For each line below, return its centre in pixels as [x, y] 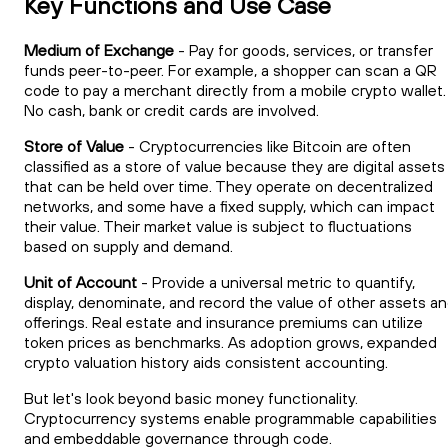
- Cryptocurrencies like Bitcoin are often [267, 146]
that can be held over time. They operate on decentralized [228, 186]
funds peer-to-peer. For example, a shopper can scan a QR [230, 70]
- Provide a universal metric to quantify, [276, 282]
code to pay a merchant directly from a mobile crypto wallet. [235, 90]
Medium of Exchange [99, 50]
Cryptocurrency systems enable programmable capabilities [230, 418]
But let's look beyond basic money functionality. [191, 398]
